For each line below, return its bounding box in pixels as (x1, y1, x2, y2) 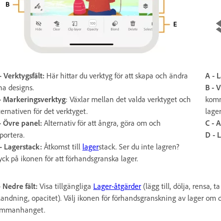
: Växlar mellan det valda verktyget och (66, 94, 191, 104)
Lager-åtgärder (93, 181, 141, 191)
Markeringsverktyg (3, 94, 66, 104)
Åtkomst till (44, 141, 82, 151)
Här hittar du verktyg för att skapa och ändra (44, 70, 188, 80)
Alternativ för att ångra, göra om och (44, 117, 161, 128)
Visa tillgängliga (39, 181, 93, 191)
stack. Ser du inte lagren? (99, 141, 179, 151)
